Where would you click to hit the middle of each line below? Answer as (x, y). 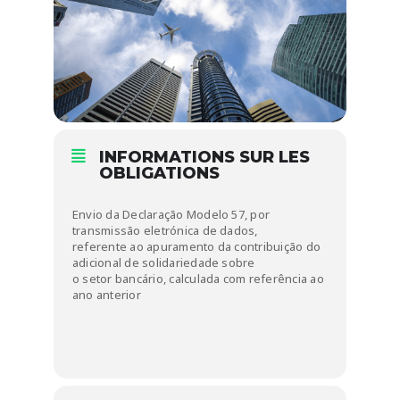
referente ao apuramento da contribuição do (197, 247)
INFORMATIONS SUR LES (204, 158)
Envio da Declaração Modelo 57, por (171, 215)
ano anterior (107, 295)
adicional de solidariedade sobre (164, 263)
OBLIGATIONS (159, 174)
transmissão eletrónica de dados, (165, 231)
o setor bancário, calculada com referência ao (198, 279)
